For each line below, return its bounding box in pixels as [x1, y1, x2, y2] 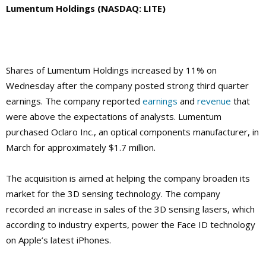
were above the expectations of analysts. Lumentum [6, 110, 221, 123]
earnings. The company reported [6, 95, 142, 107]
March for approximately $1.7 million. [6, 141, 156, 154]
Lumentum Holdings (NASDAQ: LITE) [6, 2, 166, 15]
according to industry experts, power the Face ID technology [6, 218, 255, 231]
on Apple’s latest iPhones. [6, 234, 111, 246]
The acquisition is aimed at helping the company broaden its [6, 172, 250, 185]
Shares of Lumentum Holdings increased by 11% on [6, 64, 217, 77]
